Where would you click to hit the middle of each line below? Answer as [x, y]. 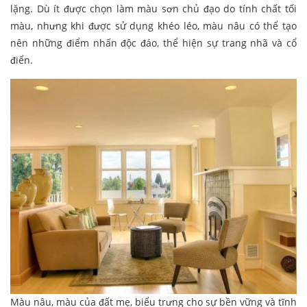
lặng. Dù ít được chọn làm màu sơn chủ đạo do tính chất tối [153, 9]
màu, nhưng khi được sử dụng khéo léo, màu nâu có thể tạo [153, 26]
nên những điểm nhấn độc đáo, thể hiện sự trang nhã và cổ [153, 43]
